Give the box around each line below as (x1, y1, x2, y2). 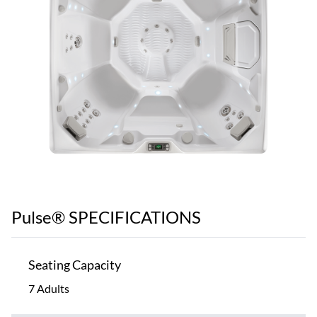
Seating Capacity (28, 256, 121, 272)
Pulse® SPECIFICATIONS (11, 206, 201, 227)
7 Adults (28, 281, 69, 295)
